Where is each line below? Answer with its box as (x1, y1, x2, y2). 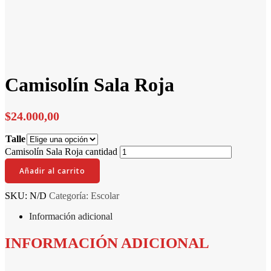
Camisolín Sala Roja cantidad (5, 146, 117, 157)
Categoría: (49, 191, 91, 201)
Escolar (91, 191, 119, 201)
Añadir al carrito (19, 165, 85, 176)
